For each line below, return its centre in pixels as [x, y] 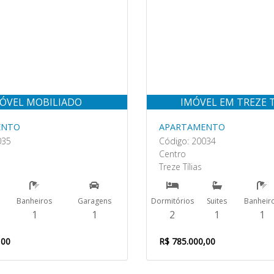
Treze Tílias [180, 167]
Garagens [94, 201]
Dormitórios [172, 201]
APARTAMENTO [192, 127]
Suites [217, 201]
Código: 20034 [187, 141]
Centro [172, 154]
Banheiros [35, 201]
